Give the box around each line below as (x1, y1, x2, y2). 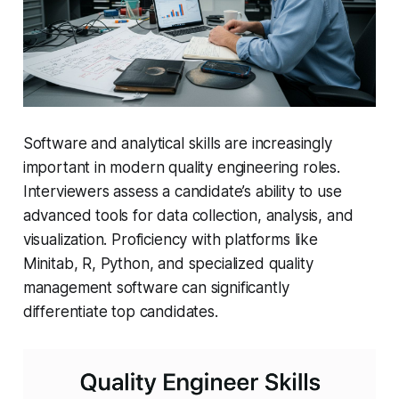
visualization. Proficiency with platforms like (22, 231, 318, 249)
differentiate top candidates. (22, 303, 218, 322)
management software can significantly (22, 279, 289, 297)
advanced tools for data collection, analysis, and (22, 207, 354, 225)
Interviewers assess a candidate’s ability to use (22, 183, 342, 201)
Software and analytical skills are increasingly (22, 134, 332, 153)
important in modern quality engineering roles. (22, 159, 340, 177)
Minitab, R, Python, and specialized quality (22, 255, 313, 273)
